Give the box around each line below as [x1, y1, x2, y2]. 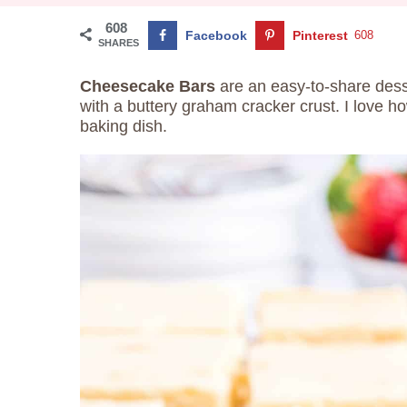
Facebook [185, 28, 247, 43]
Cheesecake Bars [80, 77, 220, 95]
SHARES [98, 37, 139, 48]
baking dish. [80, 117, 167, 135]
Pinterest [293, 28, 348, 43]
